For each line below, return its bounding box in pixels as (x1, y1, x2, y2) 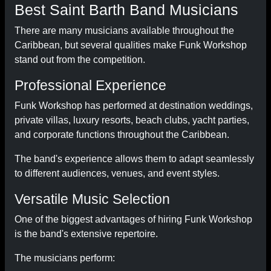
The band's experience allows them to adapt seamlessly (15, 154, 254, 164)
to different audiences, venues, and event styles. (15, 168, 220, 178)
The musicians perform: (15, 253, 115, 263)
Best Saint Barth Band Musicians (15, 1, 238, 18)
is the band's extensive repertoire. (15, 229, 158, 239)
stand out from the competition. (15, 54, 145, 65)
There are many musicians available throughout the (15, 25, 234, 36)
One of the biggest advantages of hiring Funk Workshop (15, 214, 252, 224)
